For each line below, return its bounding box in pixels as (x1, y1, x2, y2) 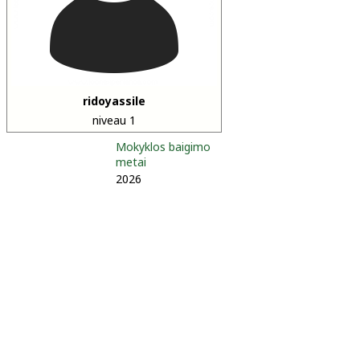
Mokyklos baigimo (116, 139, 211, 154)
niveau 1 (92, 112, 136, 128)
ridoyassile (83, 93, 145, 108)
